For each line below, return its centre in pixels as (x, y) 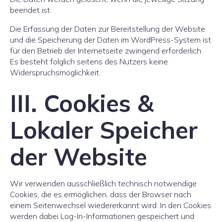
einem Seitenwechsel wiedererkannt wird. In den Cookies (111, 205)
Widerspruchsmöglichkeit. (55, 72)
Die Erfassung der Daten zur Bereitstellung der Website (108, 29)
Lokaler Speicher (104, 130)
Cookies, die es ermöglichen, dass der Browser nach (101, 194)
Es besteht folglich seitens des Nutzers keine (89, 61)
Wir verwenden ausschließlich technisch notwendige (103, 183)
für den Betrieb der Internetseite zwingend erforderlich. (106, 51)
